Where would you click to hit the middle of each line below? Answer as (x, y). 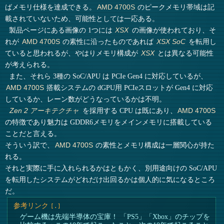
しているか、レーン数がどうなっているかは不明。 (86, 99)
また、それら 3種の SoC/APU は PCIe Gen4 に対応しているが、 (108, 76)
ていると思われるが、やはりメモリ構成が (73, 53)
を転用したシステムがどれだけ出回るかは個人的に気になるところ (110, 180)
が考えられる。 (30, 65)
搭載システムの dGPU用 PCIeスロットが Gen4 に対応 (129, 88)
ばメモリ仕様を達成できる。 (51, 7)
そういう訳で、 (30, 145)
